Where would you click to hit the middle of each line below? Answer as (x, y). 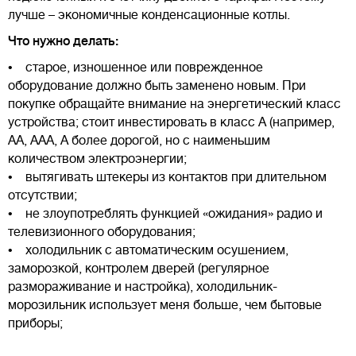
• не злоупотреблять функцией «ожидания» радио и (165, 213)
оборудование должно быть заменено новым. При (157, 85)
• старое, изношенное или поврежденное (135, 67)
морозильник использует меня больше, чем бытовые (165, 305)
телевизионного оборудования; (102, 232)
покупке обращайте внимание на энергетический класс (174, 104)
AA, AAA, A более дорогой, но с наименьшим (139, 140)
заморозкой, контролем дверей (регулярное (139, 268)
